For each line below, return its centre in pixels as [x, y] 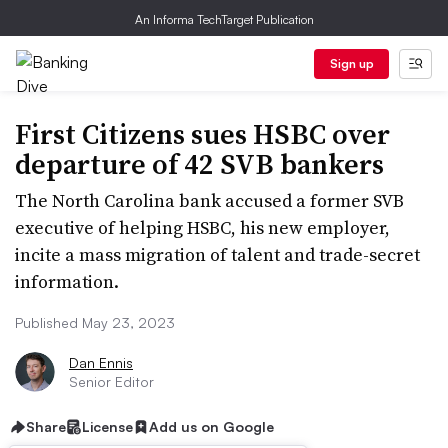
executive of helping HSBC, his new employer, [202, 227]
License [107, 426]
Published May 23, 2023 [95, 322]
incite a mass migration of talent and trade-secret [217, 254]
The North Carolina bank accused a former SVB [209, 200]
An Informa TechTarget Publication [224, 19]
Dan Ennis [101, 362]
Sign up [351, 63]
